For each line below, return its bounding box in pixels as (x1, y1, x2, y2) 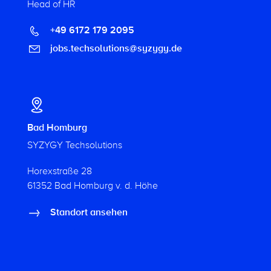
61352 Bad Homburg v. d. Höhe (27, 180, 158, 192)
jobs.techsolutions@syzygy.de (47, 42, 182, 54)
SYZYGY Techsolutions (27, 139, 122, 151)
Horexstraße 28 (27, 165, 92, 177)
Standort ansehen (47, 206, 128, 218)
